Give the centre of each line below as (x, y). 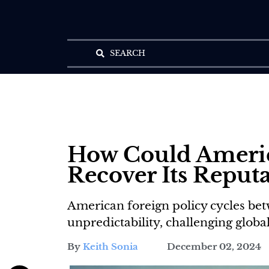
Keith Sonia (110, 247)
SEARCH (127, 53)
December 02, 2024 (214, 247)
